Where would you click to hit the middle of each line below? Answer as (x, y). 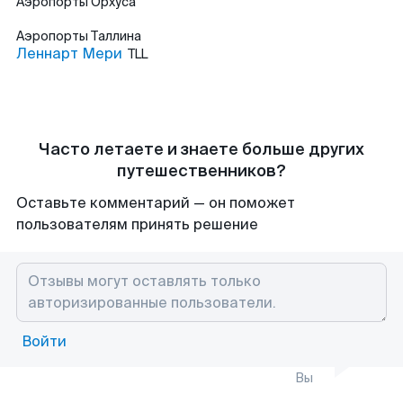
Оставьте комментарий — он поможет (156, 203)
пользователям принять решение (137, 224)
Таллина (116, 36)
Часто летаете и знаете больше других (201, 149)
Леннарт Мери (69, 54)
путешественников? (201, 171)
